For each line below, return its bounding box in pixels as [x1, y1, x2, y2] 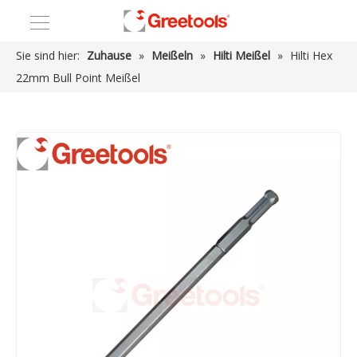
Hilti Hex [290, 48, 332, 63]
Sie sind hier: [16, 48, 80, 63]
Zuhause [87, 48, 131, 63]
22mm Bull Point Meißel [16, 70, 140, 85]
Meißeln [151, 48, 193, 63]
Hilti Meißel [213, 48, 270, 63]
